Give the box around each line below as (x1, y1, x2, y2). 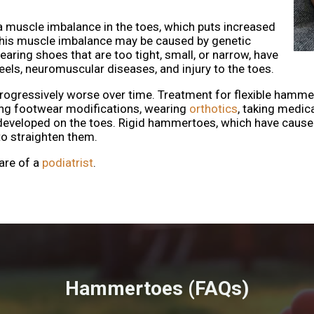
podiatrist (39, 156, 93, 170)
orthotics (189, 102, 238, 116)
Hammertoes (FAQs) (64, 276, 249, 300)
